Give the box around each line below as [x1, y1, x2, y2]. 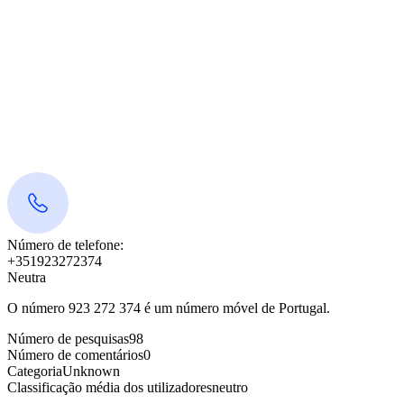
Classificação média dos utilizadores [7, 380, 212, 395]
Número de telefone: [7, 237, 124, 252]
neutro [212, 380, 248, 395]
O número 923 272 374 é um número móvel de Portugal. [7, 300, 330, 316]
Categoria [7, 363, 62, 379]
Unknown [62, 363, 120, 379]
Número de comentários [7, 347, 143, 363]
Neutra [7, 270, 46, 285]
